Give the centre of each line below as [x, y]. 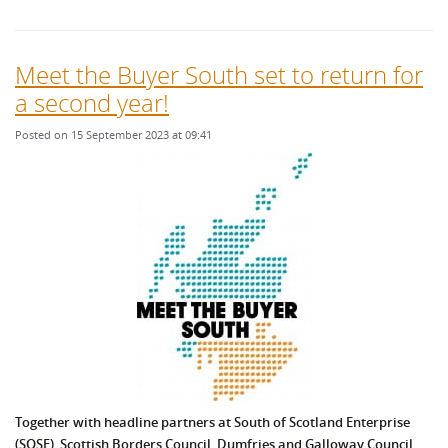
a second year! [92, 103]
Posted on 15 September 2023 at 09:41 [113, 135]
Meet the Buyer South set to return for [219, 75]
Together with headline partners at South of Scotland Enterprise [212, 422]
